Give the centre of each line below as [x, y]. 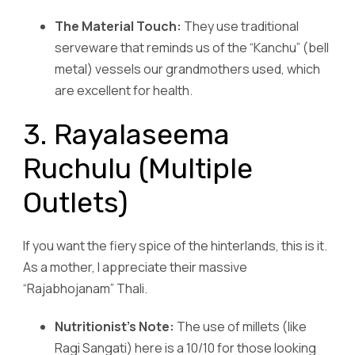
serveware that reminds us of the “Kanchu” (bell [192, 48]
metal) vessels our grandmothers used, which [187, 69]
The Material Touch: [118, 27]
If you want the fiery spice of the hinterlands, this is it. [175, 246]
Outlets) [76, 203]
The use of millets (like [240, 327]
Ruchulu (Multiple [138, 169]
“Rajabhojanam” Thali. [85, 289]
